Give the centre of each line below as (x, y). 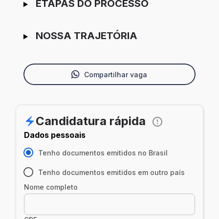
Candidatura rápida (91, 121)
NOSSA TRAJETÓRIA (86, 36)
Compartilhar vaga (115, 74)
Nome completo (51, 187)
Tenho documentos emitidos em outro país (111, 172)
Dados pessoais (55, 135)
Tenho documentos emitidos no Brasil (103, 153)
